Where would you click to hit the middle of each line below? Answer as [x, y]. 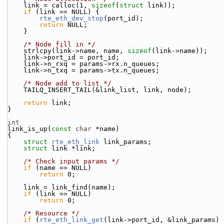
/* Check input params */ [71, 161]
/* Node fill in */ [59, 44]
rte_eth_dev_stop [71, 18]
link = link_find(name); [69, 187]
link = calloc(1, [57, 5]
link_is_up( [29, 129]
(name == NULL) [61, 168]
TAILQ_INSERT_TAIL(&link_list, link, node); [107, 90]
